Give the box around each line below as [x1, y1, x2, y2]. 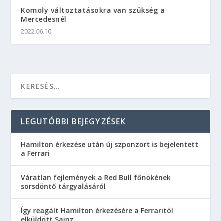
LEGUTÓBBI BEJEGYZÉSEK [21, 116, 126, 127]
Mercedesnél [21, 14, 67, 24]
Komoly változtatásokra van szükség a [21, 5, 165, 15]
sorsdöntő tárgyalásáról [21, 182, 106, 191]
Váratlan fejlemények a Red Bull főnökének [21, 173, 171, 183]
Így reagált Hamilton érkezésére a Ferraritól [21, 206, 174, 216]
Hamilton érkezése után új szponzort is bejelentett [21, 140, 199, 149]
